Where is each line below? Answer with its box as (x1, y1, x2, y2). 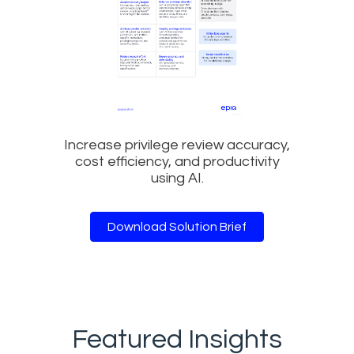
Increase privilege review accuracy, (64, 137, 290, 153)
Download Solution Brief (107, 220, 247, 233)
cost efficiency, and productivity (74, 153, 280, 169)
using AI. (150, 170, 204, 186)
